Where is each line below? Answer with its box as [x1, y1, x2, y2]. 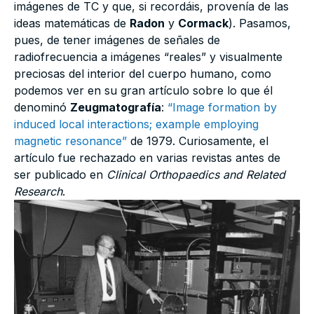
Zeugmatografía [70, 100, 161, 115]
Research [14, 184, 62, 199]
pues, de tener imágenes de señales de [14, 33, 220, 48]
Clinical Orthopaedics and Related [107, 168, 285, 182]
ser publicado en [14, 168, 107, 182]
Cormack [178, 16, 228, 31]
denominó [14, 100, 70, 115]
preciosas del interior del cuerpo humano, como [14, 67, 271, 81]
